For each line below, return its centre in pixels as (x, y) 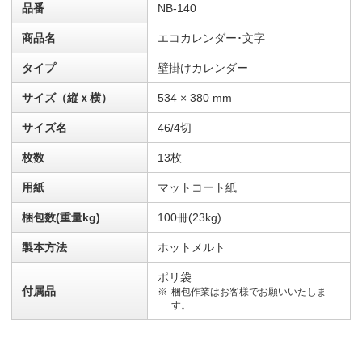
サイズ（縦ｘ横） (67, 98)
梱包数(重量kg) (61, 218)
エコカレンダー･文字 (211, 38)
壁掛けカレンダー (203, 68)
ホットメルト (192, 248)
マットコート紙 (197, 188)
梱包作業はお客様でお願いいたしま (248, 292)
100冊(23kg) (189, 218)
